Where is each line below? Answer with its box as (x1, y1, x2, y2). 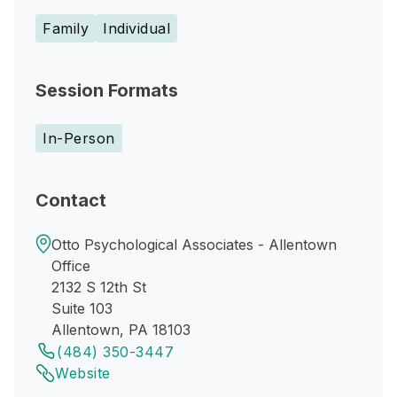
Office (51, 257, 90, 275)
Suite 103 (51, 300, 113, 317)
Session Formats (35, 80, 178, 101)
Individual (103, 19, 170, 37)
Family (43, 19, 89, 37)
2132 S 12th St (51, 278, 146, 296)
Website (55, 364, 111, 382)
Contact (35, 190, 106, 211)
